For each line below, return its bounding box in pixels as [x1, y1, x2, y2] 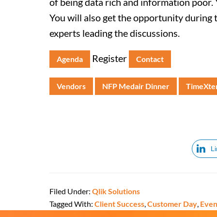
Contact [136, 54, 164, 63]
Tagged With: [49, 199, 94, 208]
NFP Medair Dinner [102, 81, 170, 91]
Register [90, 52, 129, 64]
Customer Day [147, 199, 197, 208]
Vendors [57, 81, 86, 91]
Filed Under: [49, 186, 92, 196]
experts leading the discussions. [49, 27, 180, 39]
